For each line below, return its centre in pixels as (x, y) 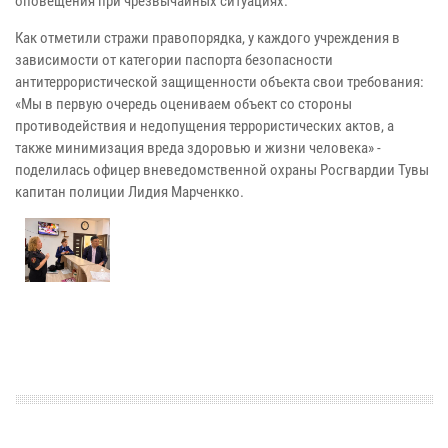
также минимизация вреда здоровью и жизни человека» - (198, 148)
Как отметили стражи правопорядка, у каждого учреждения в (207, 38)
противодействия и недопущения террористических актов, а (204, 126)
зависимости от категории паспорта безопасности (174, 60)
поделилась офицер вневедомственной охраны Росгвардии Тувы (222, 170)
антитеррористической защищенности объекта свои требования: (219, 82)
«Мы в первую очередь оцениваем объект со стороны (183, 104)
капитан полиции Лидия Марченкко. (129, 192)
